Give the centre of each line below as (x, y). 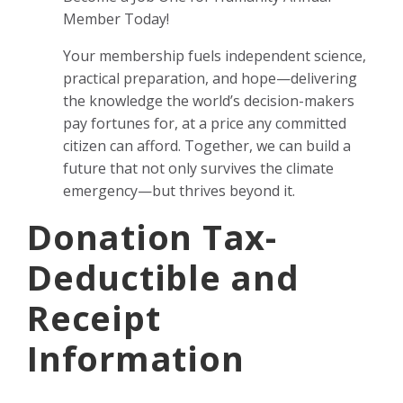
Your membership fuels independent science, (215, 55)
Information (136, 358)
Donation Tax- (152, 236)
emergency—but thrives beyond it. (179, 190)
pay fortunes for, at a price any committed (205, 123)
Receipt (94, 317)
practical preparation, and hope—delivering (210, 78)
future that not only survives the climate (198, 168)
